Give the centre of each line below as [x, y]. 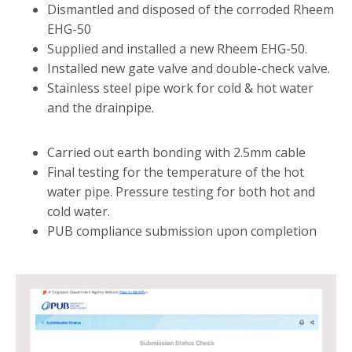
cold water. [79, 211]
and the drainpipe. [101, 107]
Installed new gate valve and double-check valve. [189, 68]
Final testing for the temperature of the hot [176, 172]
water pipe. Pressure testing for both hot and [181, 191]
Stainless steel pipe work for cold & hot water [180, 88]
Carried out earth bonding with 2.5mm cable [176, 152]
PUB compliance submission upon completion [182, 231]
